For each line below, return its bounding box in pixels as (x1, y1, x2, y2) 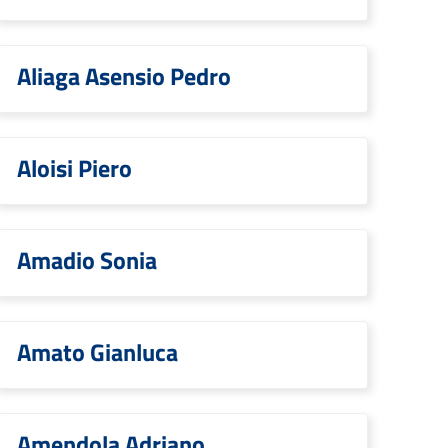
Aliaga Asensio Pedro (17, 58, 231, 94)
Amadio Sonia (17, 242, 157, 278)
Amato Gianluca (17, 334, 178, 370)
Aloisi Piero (17, 150, 132, 186)
